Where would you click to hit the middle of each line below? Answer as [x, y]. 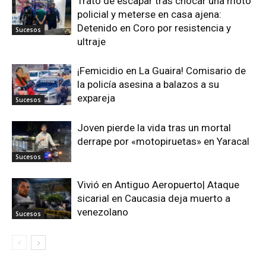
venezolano [103, 212]
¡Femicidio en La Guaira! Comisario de [161, 71]
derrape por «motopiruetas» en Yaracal [163, 142]
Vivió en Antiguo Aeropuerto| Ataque [158, 185]
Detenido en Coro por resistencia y [154, 28]
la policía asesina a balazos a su [148, 85]
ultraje [91, 42]
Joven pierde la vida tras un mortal [154, 128]
